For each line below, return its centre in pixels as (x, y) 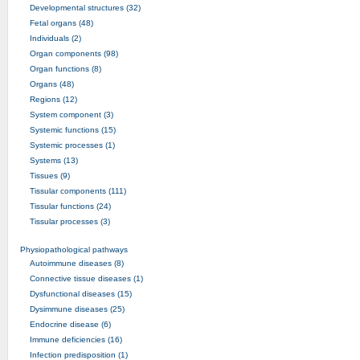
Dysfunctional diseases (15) (80, 293)
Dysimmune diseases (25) (77, 309)
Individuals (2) (55, 38)
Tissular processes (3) (70, 221)
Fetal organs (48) (61, 22)
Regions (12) (53, 99)
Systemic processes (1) (72, 145)
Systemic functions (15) (72, 129)
